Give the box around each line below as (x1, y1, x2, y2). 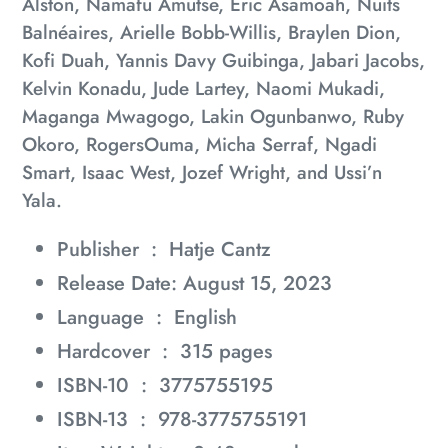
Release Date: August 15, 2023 (57, 268, 332, 298)
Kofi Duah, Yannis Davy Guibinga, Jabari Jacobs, (22, 47, 425, 75)
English (174, 302, 237, 332)
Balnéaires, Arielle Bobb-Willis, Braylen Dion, (22, 19, 401, 47)
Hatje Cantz (169, 234, 271, 264)
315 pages (180, 336, 272, 366)
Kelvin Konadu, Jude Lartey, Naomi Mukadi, (22, 75, 385, 103)
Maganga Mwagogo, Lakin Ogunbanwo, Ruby (22, 103, 404, 131)
